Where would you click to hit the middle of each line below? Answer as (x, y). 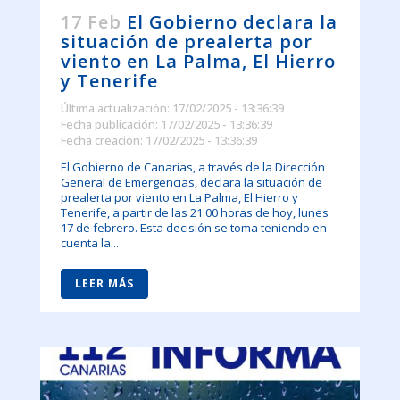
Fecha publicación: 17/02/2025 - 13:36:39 (166, 125)
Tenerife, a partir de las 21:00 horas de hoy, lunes (194, 213)
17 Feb (91, 22)
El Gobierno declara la (232, 22)
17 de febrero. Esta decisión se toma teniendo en (193, 228)
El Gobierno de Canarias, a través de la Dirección (192, 167)
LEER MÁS (104, 284)
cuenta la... (89, 243)
